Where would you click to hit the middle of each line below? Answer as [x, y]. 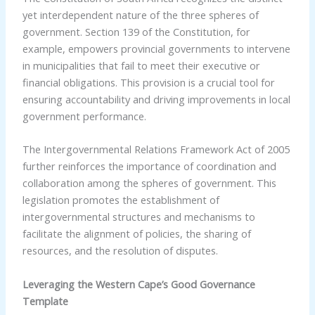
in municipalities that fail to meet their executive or [141, 65]
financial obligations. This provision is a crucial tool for [148, 82]
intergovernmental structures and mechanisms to [139, 217]
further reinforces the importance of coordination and [149, 166]
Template [45, 301]
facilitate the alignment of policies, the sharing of [136, 234]
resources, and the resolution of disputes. [120, 251]
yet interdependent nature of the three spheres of [140, 14]
